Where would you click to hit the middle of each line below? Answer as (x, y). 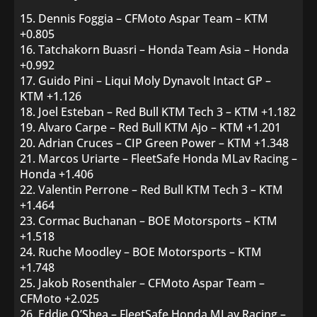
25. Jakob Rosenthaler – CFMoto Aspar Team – (142, 283)
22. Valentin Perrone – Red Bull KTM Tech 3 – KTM (151, 190)
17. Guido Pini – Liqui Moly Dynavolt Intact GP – (145, 81)
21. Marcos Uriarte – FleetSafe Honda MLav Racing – (158, 158)
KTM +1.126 (51, 96)
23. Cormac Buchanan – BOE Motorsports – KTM (149, 221)
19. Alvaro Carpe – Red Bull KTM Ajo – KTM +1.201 (150, 127)
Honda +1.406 (57, 174)
